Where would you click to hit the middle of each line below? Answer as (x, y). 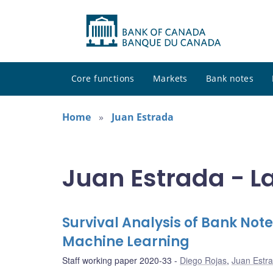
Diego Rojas (203, 261)
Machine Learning (126, 242)
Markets (170, 79)
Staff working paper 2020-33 (117, 261)
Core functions (103, 79)
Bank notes (230, 79)
